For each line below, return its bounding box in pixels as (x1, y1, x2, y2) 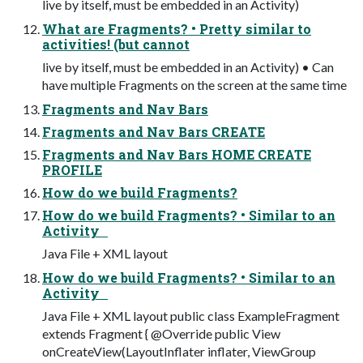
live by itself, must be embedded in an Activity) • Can (42, 58, 334, 75)
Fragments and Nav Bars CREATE (42, 122, 265, 140)
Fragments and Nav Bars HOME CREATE (42, 145, 311, 163)
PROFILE (42, 160, 102, 178)
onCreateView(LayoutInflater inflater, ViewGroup (42, 343, 316, 359)
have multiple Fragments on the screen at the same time (42, 76, 347, 92)
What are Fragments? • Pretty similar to (42, 19, 311, 37)
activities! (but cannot (42, 35, 190, 53)
